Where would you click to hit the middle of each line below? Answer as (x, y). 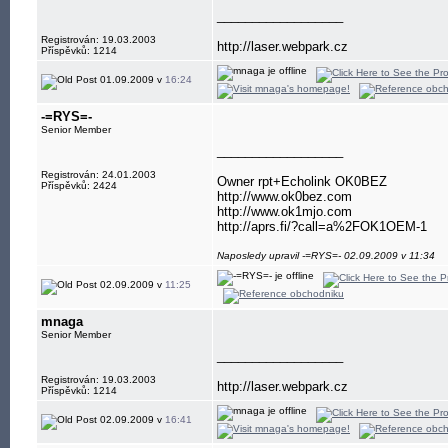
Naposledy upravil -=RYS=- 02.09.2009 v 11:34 (326, 255)
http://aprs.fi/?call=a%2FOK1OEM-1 (322, 226)
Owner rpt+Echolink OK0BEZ (302, 181)
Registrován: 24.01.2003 (98, 174)
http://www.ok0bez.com (284, 196)
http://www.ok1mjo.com (284, 211)
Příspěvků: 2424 (79, 185)
